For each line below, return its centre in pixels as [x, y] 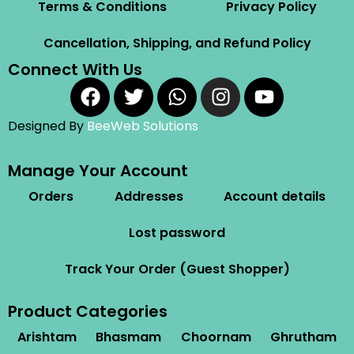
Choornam [216, 337]
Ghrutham [303, 337]
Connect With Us [75, 69]
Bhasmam [129, 337]
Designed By [47, 126]
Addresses [149, 196]
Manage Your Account [98, 170]
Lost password [177, 232]
